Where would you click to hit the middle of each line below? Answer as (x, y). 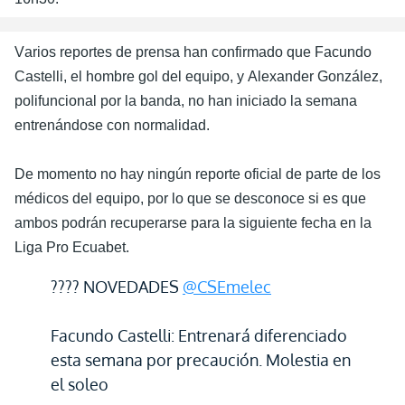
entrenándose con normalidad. (112, 125)
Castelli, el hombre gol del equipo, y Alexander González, (198, 76)
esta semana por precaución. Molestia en (201, 360)
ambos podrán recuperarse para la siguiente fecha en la (193, 223)
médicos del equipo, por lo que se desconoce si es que (190, 198)
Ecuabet (99, 247)
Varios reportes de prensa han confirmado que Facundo (193, 52)
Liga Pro (43, 247)
